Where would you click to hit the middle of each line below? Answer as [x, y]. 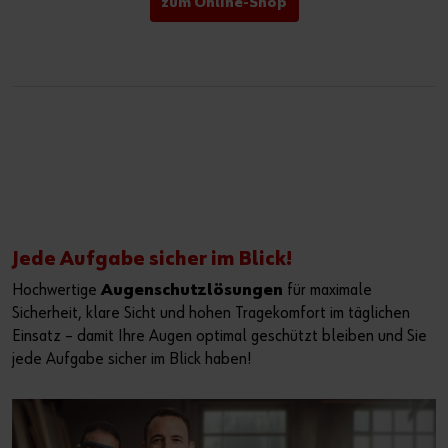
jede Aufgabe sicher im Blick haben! [131, 359]
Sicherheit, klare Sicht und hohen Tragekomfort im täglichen [211, 313]
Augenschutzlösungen [192, 290]
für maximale [327, 290]
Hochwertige [56, 290]
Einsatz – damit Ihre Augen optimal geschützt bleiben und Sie [219, 336]
